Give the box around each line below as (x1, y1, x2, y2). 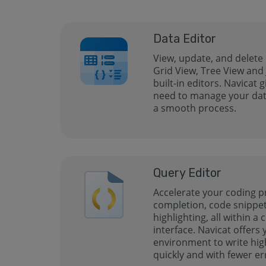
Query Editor (153, 166, 222, 180)
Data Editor (153, 31, 217, 46)
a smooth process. (153, 102, 237, 115)
